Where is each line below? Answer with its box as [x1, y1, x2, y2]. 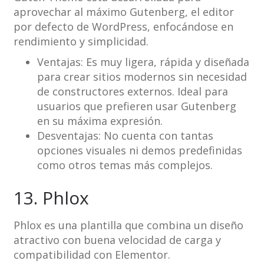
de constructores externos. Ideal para [37, 84, 228, 99]
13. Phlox [13, 186, 89, 210]
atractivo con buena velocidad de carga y [13, 233, 221, 247]
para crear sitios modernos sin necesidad [37, 70, 247, 84]
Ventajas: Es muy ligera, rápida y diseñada [37, 55, 249, 70]
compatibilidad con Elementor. [13, 247, 170, 262]
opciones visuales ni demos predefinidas [37, 143, 242, 158]
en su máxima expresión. [37, 114, 163, 128]
